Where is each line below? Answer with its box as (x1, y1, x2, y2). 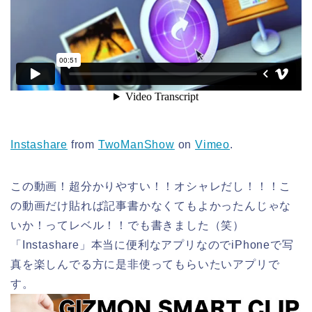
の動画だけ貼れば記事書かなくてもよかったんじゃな (10, 199, 292, 212)
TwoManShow (97, 138, 175, 150)
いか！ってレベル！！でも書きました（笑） (10, 219, 244, 231)
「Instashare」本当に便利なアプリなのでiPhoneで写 (10, 238, 294, 251)
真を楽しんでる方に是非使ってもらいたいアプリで (10, 258, 280, 270)
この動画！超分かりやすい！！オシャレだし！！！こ (10, 180, 292, 192)
